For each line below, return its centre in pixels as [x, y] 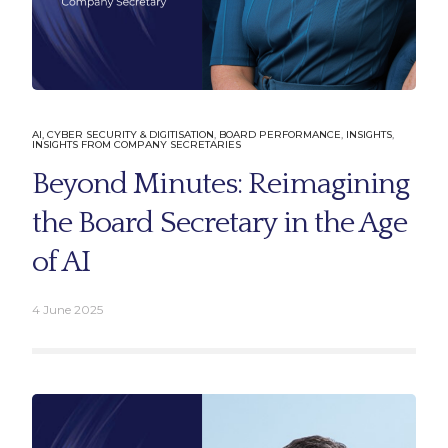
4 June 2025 [67, 309]
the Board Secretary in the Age [219, 223]
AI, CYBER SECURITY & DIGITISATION [122, 134]
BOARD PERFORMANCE [279, 134]
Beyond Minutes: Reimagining [220, 184]
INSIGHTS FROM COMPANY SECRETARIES [136, 144]
